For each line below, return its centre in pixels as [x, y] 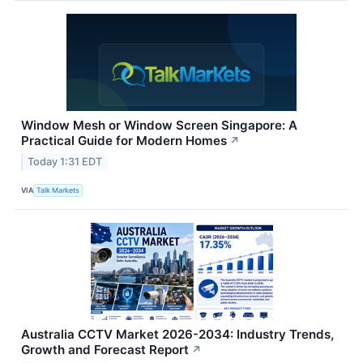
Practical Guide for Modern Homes [124, 141]
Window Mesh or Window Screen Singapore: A [159, 126]
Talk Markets [58, 190]
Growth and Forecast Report [105, 350]
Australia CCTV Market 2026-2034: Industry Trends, [177, 335]
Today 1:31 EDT [65, 162]
